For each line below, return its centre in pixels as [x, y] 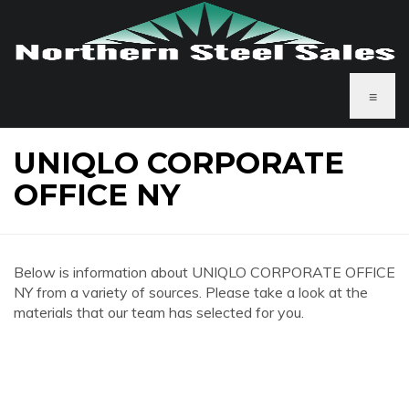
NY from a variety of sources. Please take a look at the [191, 292]
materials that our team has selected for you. [159, 312]
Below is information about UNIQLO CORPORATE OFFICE [204, 272]
